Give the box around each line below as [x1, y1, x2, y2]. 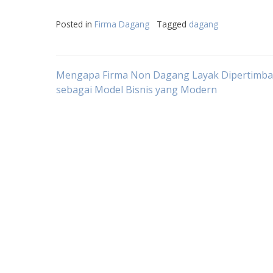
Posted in [56, 18, 94, 30]
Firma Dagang [94, 18, 149, 30]
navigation [55, 98, 166, 127]
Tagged [157, 18, 189, 30]
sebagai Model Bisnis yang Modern [56, 83, 217, 96]
